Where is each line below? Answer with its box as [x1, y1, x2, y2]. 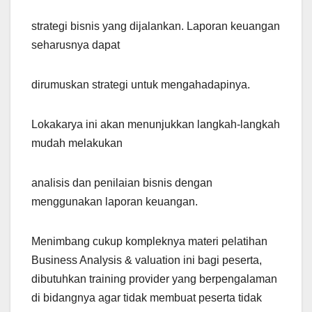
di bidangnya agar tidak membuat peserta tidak [31, 292, 262, 304]
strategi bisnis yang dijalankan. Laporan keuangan [31, 20, 280, 33]
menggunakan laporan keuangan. [31, 196, 198, 208]
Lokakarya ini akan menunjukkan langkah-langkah [31, 118, 280, 131]
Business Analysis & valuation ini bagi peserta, [31, 254, 262, 267]
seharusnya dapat [31, 39, 120, 52]
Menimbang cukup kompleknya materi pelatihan [31, 235, 267, 248]
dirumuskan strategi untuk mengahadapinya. [31, 79, 250, 91]
